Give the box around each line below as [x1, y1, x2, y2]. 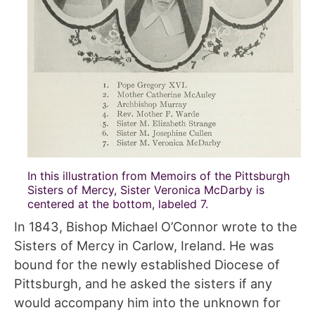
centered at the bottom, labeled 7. [27, 196, 208, 211]
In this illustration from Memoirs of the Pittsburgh [27, 168, 290, 183]
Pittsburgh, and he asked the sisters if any [14, 275, 272, 291]
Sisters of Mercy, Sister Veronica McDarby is [27, 182, 264, 197]
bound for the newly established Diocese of [14, 256, 280, 272]
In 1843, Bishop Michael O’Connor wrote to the [14, 218, 297, 234]
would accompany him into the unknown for [14, 294, 281, 310]
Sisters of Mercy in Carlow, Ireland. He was [14, 237, 274, 253]
